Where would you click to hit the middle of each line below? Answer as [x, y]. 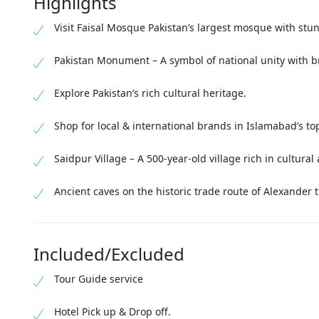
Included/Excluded [109, 254]
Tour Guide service [99, 279]
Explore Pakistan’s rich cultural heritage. [150, 93]
